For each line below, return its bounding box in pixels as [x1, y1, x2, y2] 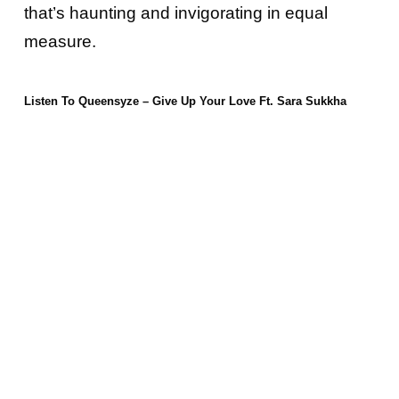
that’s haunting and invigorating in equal [23, 4, 328, 23]
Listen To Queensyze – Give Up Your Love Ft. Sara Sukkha [23, 94, 346, 109]
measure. [23, 32, 96, 52]
